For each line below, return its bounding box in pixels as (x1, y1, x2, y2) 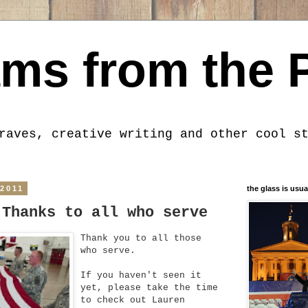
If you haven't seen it (80, 269, 201, 280)
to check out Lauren (80, 294, 185, 305)
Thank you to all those (80, 232, 201, 243)
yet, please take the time (80, 282, 218, 293)
